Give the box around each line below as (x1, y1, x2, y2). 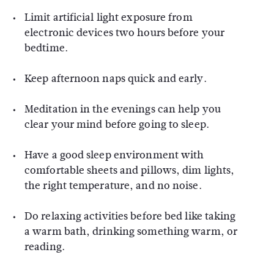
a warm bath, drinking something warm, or (24, 224, 238, 239)
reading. (24, 239, 65, 254)
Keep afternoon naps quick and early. (24, 71, 207, 86)
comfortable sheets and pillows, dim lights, (24, 163, 235, 178)
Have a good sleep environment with (24, 147, 204, 163)
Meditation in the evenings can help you (24, 102, 221, 117)
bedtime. (24, 40, 68, 56)
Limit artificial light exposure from (24, 10, 193, 25)
